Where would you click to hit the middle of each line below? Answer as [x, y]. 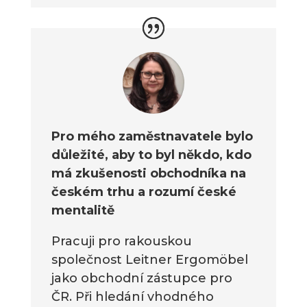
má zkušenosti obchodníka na [148, 174]
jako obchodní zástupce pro [142, 279]
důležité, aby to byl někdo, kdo [151, 155]
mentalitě [83, 211]
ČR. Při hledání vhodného [132, 297]
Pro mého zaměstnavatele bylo [152, 137]
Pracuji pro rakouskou [121, 242]
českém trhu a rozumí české [144, 192]
